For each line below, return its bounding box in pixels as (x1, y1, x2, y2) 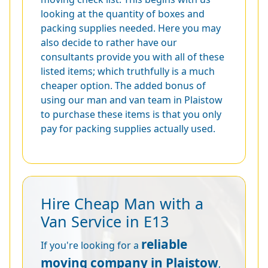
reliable (141, 235, 187, 252)
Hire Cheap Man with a (41, 193, 203, 214)
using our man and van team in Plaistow (41, 93, 223, 106)
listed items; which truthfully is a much (41, 64, 215, 78)
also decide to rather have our (41, 35, 177, 49)
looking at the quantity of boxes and (41, 7, 205, 20)
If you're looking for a (41, 238, 141, 252)
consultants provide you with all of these (41, 50, 224, 63)
